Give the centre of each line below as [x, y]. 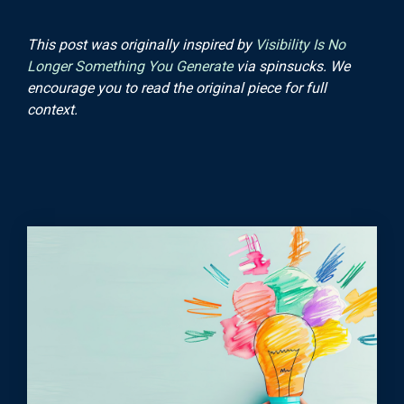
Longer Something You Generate [130, 66]
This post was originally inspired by [141, 44]
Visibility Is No [300, 44]
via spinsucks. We [291, 66]
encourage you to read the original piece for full [177, 87]
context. [52, 109]
